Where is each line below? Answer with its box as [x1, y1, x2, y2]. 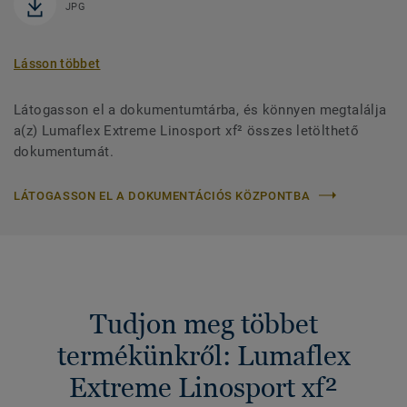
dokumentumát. [14, 143, 114, 160]
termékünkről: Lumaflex [56, 339, 351, 372]
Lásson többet [14, 55, 101, 71]
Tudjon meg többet [89, 307, 318, 340]
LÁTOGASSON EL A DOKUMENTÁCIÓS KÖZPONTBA [14, 188, 311, 203]
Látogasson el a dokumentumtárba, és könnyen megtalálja [14, 101, 387, 118]
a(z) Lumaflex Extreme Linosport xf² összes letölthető [14, 122, 360, 139]
